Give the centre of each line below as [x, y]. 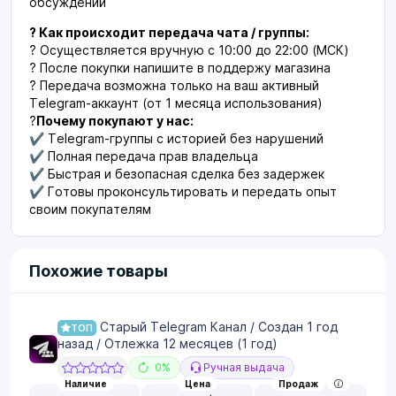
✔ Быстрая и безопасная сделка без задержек [177, 174]
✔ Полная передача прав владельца [144, 156]
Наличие [85, 384]
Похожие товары [99, 271]
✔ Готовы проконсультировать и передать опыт [183, 191]
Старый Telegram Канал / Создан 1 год [217, 327]
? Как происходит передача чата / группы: [169, 32]
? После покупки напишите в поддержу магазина [180, 68]
